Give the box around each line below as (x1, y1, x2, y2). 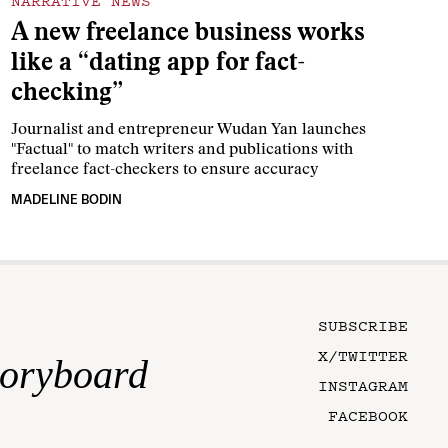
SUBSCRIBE (318, 314, 408, 337)
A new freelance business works (10, 22, 365, 48)
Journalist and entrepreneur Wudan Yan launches (10, 122, 366, 139)
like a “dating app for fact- (10, 52, 306, 78)
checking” (10, 82, 123, 108)
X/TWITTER (318, 344, 408, 367)
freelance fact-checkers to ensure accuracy (10, 162, 319, 179)
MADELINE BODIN (10, 192, 122, 208)
